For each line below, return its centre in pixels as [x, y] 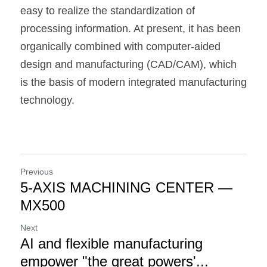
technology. [47, 100]
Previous [37, 172]
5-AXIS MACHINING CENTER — [126, 187]
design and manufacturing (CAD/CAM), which [128, 64]
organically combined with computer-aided [120, 46]
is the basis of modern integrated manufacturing [133, 82]
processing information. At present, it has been [131, 29]
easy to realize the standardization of [108, 11]
